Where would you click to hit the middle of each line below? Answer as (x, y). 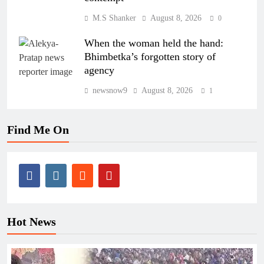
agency (99, 70)
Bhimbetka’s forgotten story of (150, 56)
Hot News (32, 221)
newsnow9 (110, 90)
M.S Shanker (114, 18)
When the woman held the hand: (154, 43)
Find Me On (38, 129)
